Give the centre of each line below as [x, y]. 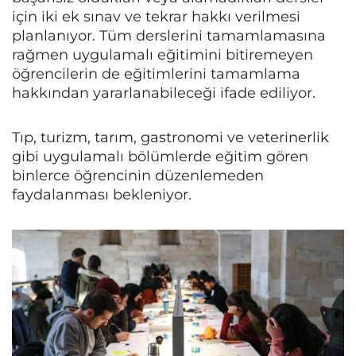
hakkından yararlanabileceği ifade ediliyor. [164, 93]
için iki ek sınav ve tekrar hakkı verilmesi [156, 17]
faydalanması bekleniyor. [102, 195]
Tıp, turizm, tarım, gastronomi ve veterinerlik [170, 137]
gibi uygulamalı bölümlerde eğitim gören [160, 157]
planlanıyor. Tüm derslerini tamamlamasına [169, 36]
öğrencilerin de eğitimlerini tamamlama [156, 74]
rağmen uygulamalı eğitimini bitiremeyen [163, 55]
